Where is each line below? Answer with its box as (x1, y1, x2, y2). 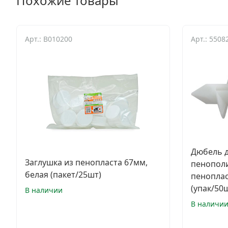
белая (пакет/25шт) (25, 169, 101, 180)
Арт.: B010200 (25, 34, 72, 44)
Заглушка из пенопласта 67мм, (25, 157, 148, 168)
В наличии (25, 185, 63, 195)
